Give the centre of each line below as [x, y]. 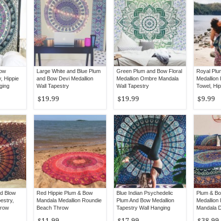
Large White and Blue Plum [69, 71]
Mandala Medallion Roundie [69, 200]
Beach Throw [53, 208]
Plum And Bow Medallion [145, 200]
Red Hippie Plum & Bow [65, 193]
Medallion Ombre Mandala [147, 78]
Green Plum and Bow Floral [149, 71]
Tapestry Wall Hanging [143, 208]
